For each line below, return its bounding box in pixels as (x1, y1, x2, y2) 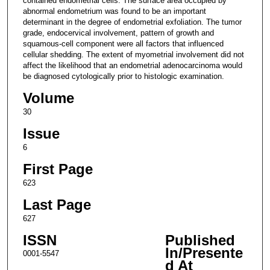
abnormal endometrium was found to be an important (22, 6, 206, 16)
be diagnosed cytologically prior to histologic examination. (22, 71, 224, 81)
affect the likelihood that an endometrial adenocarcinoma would (22, 60, 242, 70)
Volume (22, 89, 74, 106)
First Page (22, 160, 93, 177)
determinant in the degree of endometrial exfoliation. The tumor (22, 17, 242, 27)
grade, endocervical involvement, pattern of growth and (22, 28, 214, 37)
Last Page (22, 196, 91, 213)
